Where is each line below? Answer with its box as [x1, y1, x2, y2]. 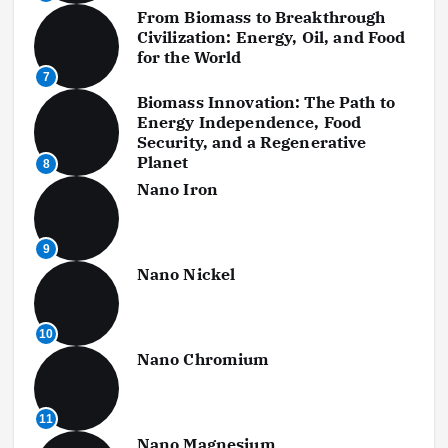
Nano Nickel [136, 264, 236, 285]
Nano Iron [136, 179, 218, 200]
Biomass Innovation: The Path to [136, 92, 396, 113]
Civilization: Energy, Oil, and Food [136, 27, 406, 48]
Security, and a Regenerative [136, 132, 367, 153]
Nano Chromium [136, 349, 270, 370]
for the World [136, 47, 242, 68]
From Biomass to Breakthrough [136, 7, 386, 28]
